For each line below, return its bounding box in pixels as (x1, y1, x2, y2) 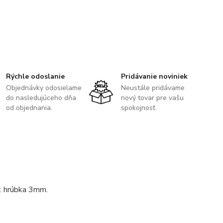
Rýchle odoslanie (6, 71, 65, 81)
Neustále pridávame (120, 83, 185, 93)
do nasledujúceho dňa (6, 93, 77, 103)
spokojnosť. (120, 103, 157, 112)
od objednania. (6, 103, 53, 112)
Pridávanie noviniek (120, 71, 188, 81)
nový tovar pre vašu (120, 93, 184, 103)
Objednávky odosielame (6, 83, 82, 93)
